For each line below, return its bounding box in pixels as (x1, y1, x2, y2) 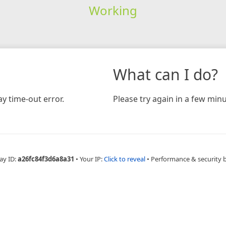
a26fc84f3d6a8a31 (18, 154, 74, 163)
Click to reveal (104, 154, 145, 163)
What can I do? (113, 64, 218, 85)
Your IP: (80, 154, 104, 163)
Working (88, 2, 137, 19)
